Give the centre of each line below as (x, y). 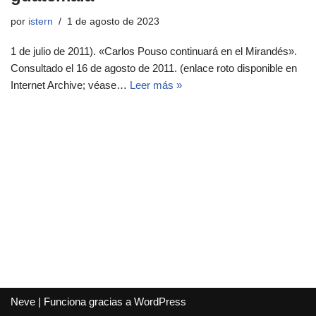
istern (41, 22)
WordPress (160, 302)
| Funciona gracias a (85, 302)
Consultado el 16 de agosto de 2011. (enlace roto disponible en (154, 68)
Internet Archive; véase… (70, 85)
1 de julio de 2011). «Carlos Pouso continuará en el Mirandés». (154, 51)
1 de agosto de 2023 (113, 22)
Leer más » (156, 85)
